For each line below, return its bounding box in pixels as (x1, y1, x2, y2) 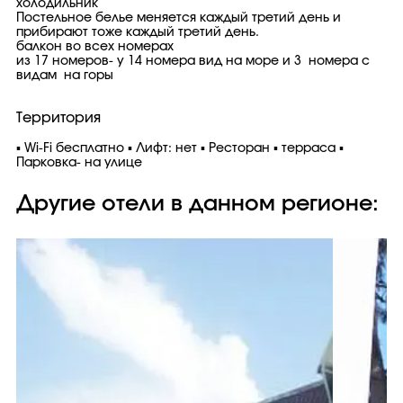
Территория (16, 111, 101, 125)
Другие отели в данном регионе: (16, 193, 379, 215)
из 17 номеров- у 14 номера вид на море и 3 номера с (16, 55, 370, 67)
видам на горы (16, 69, 113, 82)
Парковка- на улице (16, 157, 142, 169)
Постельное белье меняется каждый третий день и (16, 12, 341, 24)
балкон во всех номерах (16, 40, 174, 53)
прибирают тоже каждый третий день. (16, 26, 259, 39)
